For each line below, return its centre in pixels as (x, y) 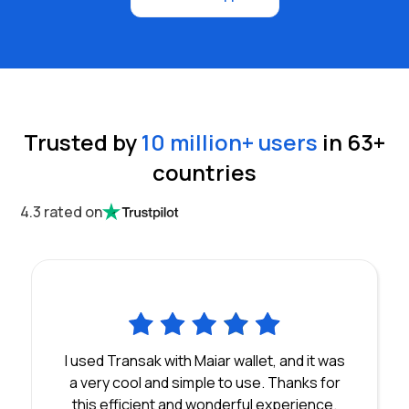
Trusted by (80, 142)
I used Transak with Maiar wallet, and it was (204, 360)
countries (204, 172)
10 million (192, 142)
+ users (280, 142)
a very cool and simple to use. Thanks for (204, 382)
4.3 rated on (61, 211)
